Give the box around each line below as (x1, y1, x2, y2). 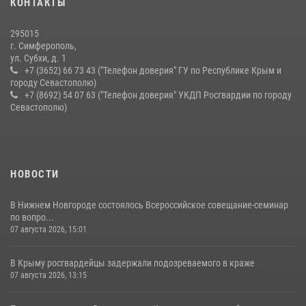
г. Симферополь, (10, 40, 76, 51)
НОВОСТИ (10, 167, 59, 180)
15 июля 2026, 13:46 (10, 10, 84, 20)
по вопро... (10, 211, 54, 223)
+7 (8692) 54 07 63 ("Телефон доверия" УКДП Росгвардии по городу (25, 89, 292, 100)
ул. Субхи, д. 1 (10, 52, 66, 64)
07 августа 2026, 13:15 (10, 270, 87, 280)
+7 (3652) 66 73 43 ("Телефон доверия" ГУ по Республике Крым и (25, 64, 281, 76)
